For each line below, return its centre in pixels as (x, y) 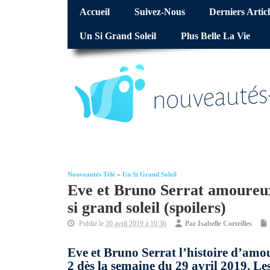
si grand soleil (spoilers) (147, 208)
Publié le (91, 224)
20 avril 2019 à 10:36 (136, 224)
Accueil (95, 12)
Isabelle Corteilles (225, 224)
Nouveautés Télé (91, 175)
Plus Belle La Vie (215, 36)
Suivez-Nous (159, 12)
